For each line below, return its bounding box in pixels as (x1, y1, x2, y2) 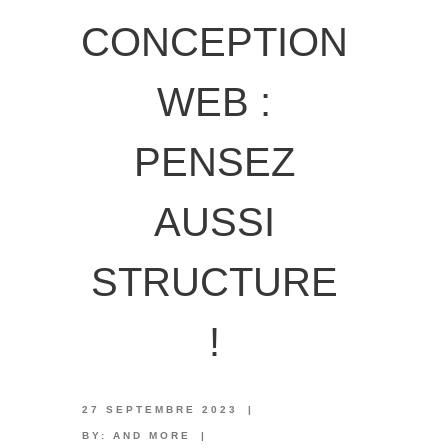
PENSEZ (133, 140, 295, 184)
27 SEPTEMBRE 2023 (81, 404, 238, 415)
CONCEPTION (81, 20, 349, 64)
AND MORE (112, 430, 191, 441)
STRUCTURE (90, 260, 338, 304)
